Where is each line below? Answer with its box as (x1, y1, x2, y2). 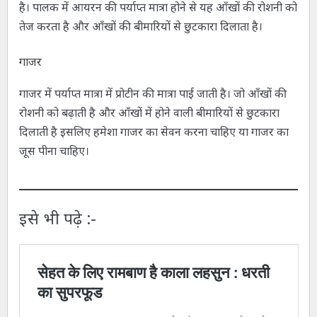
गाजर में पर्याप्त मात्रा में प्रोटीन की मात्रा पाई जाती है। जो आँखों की (18, 86, 287, 102)
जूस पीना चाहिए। (18, 143, 89, 159)
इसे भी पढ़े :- (18, 207, 96, 230)
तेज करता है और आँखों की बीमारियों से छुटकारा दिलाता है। (18, 18, 263, 35)
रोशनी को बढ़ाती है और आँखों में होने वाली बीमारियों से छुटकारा (18, 105, 279, 121)
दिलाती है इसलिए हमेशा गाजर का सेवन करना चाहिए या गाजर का (18, 124, 289, 140)
